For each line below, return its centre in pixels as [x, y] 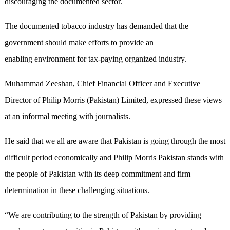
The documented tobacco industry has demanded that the [96, 26]
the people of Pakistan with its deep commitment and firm [97, 174]
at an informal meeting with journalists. [67, 117]
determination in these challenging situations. [77, 190]
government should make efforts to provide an [79, 43]
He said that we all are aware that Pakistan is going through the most [115, 141]
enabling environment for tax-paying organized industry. [95, 59]
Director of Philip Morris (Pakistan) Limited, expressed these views [113, 100]
